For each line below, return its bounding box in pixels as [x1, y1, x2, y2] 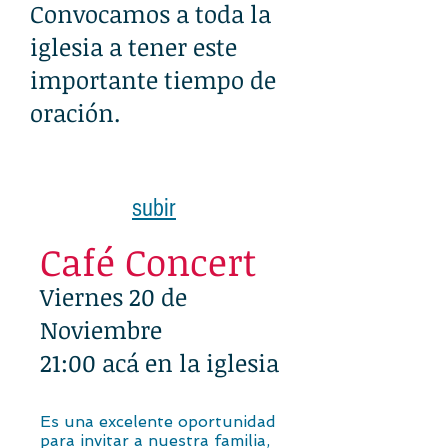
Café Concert [40, 236, 256, 287]
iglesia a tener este [30, 30, 237, 63]
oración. [30, 96, 120, 129]
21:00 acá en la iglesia [40, 346, 279, 379]
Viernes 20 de [40, 280, 187, 313]
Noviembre [40, 313, 162, 346]
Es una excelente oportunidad [40, 412, 276, 431]
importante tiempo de [30, 63, 276, 96]
